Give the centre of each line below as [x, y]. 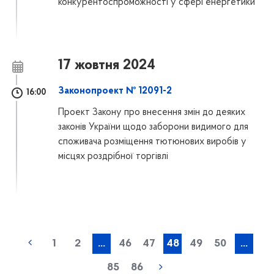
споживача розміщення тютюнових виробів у [153, 142]
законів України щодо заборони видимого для [154, 127]
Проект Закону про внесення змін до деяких [152, 112]
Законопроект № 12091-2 [115, 91]
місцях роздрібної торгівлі [113, 156]
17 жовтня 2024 [107, 66]
